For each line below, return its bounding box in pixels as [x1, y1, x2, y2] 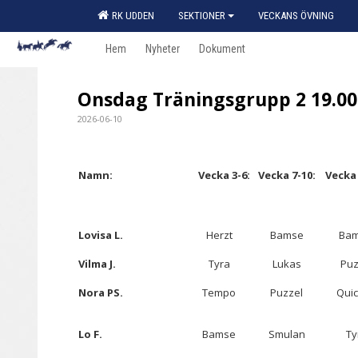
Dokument [199, 42, 245, 55]
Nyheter [145, 42, 180, 55]
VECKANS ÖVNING [258, 10, 334, 22]
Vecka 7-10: [257, 168, 316, 182]
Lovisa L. [78, 228, 123, 242]
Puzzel [270, 285, 303, 300]
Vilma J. [78, 257, 116, 271]
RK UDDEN [107, 10, 154, 22]
